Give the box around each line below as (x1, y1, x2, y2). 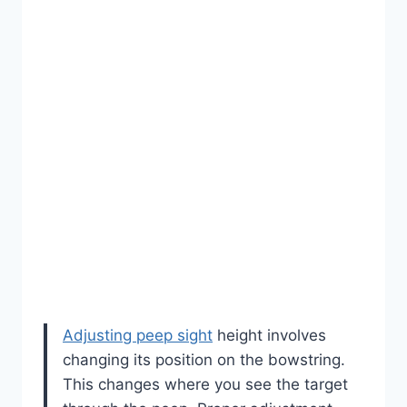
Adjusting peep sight (63, 326, 213, 345)
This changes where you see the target (63, 375, 348, 394)
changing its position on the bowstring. (63, 351, 345, 370)
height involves (213, 326, 326, 345)
